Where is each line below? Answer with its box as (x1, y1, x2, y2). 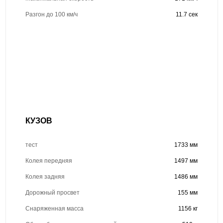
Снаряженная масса (25, 205, 84, 212)
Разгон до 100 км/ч (25, 10, 78, 18)
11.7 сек (176, 10, 198, 18)
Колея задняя (25, 173, 65, 180)
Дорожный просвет (25, 189, 80, 196)
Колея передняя (25, 157, 72, 164)
